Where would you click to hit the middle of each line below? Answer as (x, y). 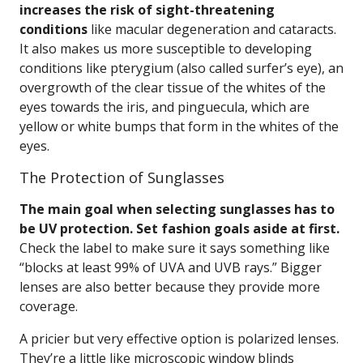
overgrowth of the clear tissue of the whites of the (173, 88)
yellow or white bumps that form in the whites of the (179, 126)
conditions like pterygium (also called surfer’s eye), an (181, 68)
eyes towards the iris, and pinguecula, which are (164, 107)
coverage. (49, 306)
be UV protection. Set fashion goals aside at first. (179, 228)
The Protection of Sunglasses (122, 177)
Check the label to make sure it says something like (175, 248)
